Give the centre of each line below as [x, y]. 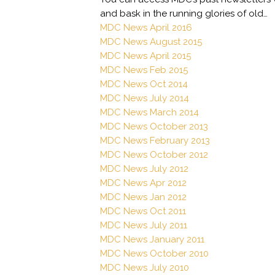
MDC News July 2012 [144, 168]
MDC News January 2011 [152, 239]
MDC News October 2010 [154, 253]
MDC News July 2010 [145, 267]
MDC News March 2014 [149, 112]
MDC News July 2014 [145, 98]
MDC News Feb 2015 [144, 70]
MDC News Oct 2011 [143, 211]
